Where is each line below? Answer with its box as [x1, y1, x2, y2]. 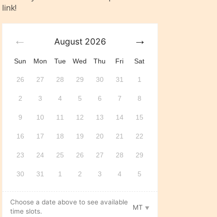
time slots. [10, 207, 43, 216]
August [54, 36, 82, 47]
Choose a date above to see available [10, 198, 128, 206]
